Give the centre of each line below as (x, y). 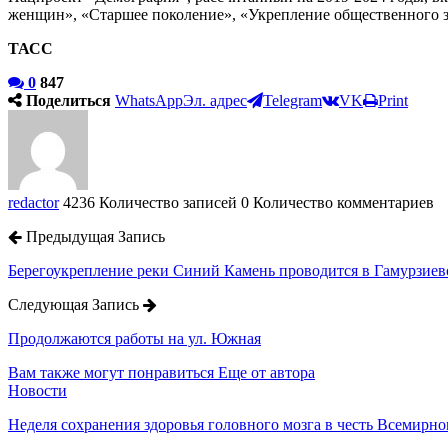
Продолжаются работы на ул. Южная (134, 338)
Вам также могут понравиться (111, 372)
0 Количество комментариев (337, 202)
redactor (33, 202)
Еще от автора (266, 372)
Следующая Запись (75, 304)
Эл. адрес (215, 100)
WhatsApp (149, 100)
